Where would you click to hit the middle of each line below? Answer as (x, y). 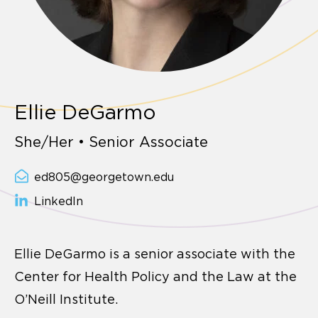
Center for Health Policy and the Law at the (155, 277)
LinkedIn (59, 201)
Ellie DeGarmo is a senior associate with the (155, 254)
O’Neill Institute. (66, 300)
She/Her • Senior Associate (111, 142)
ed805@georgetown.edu (104, 176)
